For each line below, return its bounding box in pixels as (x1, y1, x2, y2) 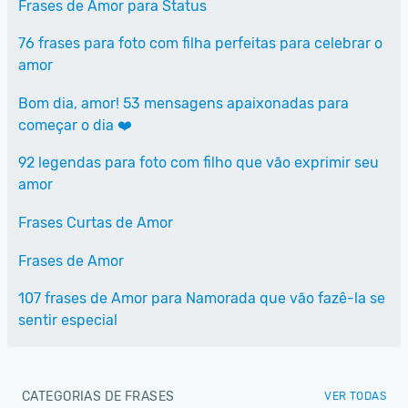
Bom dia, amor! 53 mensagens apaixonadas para (18, 94, 349, 112)
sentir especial (18, 311, 117, 330)
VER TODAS (324, 389, 386, 403)
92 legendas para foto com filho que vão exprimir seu (18, 154, 379, 172)
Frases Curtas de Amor (18, 213, 173, 231)
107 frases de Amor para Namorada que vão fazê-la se (18, 290, 385, 308)
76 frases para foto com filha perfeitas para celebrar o (18, 35, 382, 53)
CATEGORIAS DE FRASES (22, 388, 175, 404)
